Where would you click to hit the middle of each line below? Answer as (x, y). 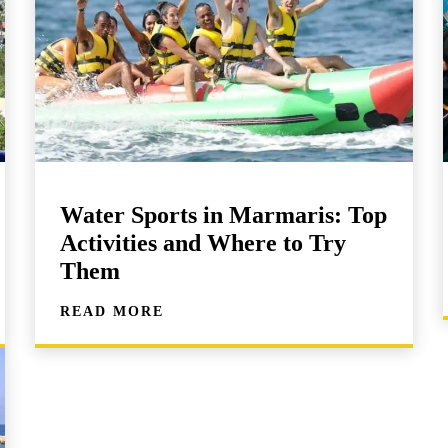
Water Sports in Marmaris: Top (224, 214)
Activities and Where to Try (203, 242)
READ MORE (112, 311)
